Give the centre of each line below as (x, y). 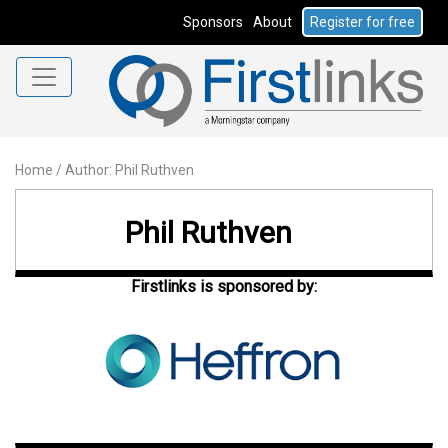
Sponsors (213, 22)
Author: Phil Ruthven (129, 169)
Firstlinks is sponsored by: (224, 286)
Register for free (362, 22)
